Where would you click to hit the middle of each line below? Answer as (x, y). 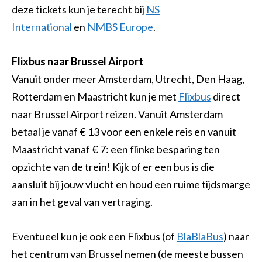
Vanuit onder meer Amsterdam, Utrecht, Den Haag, (128, 79)
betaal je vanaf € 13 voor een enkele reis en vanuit (124, 132)
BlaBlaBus (200, 236)
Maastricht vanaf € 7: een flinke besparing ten (116, 149)
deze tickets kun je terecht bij (79, 10)
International (42, 27)
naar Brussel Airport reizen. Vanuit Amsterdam (117, 114)
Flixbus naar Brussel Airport (77, 62)
